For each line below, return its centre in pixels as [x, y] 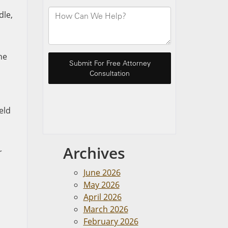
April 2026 [102, 197]
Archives [94, 153]
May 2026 [101, 185]
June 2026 [102, 173]
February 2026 [111, 221]
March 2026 [106, 209]
